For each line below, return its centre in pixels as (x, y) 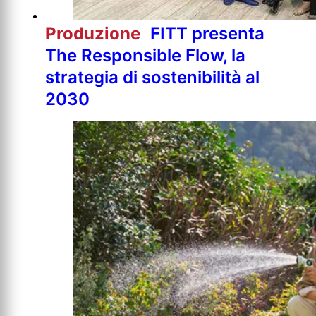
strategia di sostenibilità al (152, 77)
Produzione (95, 33)
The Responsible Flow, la (145, 55)
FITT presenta (207, 33)
